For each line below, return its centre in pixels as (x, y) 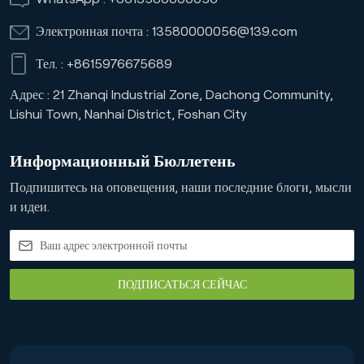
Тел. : (51, 63)
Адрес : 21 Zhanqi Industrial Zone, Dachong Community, (171, 95)
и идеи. (30, 207)
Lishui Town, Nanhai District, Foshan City (128, 115)
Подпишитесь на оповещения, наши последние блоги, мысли (181, 188)
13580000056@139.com (225, 32)
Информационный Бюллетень (123, 161)
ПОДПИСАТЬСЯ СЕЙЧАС (182, 285)
